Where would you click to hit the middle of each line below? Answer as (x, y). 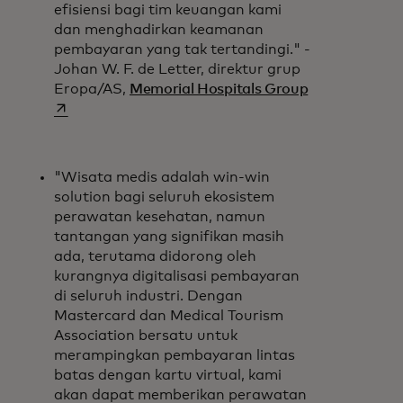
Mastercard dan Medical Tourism (169, 315)
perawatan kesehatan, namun (160, 216)
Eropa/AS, (92, 89)
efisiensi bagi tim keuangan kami (168, 9)
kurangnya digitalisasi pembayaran (177, 276)
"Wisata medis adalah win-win (162, 177)
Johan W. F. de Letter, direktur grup (177, 69)
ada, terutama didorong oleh (155, 256)
